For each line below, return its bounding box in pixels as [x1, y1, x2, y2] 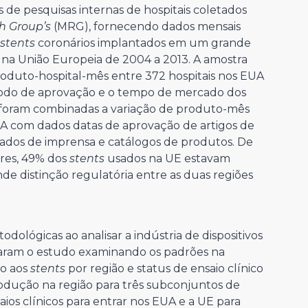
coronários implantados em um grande [35, 36, 251, 50]
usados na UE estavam [107, 152, 230, 166]
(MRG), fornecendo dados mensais [54, 20, 241, 34]
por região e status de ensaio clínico [65, 262, 263, 276]
